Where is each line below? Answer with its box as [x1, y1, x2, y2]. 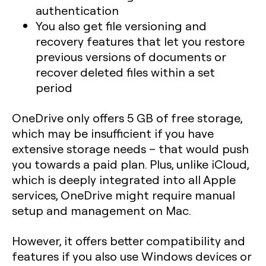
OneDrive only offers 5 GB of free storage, [12, 110, 242, 126]
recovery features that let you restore [36, 33, 245, 49]
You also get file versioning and [36, 18, 207, 34]
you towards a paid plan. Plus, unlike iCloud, [12, 156, 249, 172]
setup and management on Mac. [12, 202, 191, 218]
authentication [36, 2, 119, 18]
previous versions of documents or [36, 49, 226, 65]
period [36, 80, 72, 96]
